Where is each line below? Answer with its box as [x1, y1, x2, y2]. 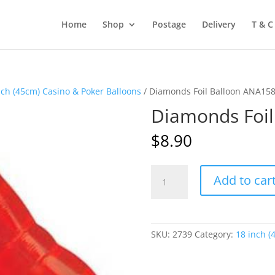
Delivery [201, 18, 236, 30]
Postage [152, 18, 186, 30]
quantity [150, 222, 185, 234]
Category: [194, 228, 236, 240]
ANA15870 [150, 208, 193, 220]
